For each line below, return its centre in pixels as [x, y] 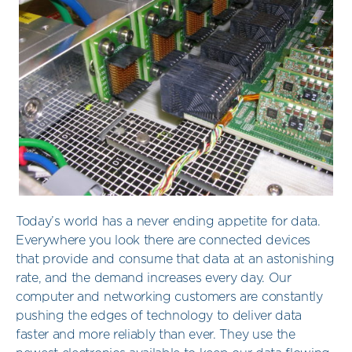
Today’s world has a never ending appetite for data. [168, 222]
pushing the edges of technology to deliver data [159, 316]
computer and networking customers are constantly [169, 297]
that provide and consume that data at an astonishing [175, 260]
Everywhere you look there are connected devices [163, 241]
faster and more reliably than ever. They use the [156, 335]
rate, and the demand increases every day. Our [154, 279]
